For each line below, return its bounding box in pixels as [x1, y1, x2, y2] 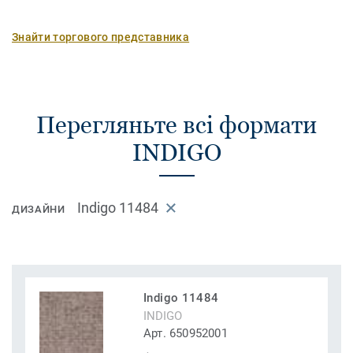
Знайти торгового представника [12, 31, 190, 43]
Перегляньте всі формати [36, 111, 317, 139]
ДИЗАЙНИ [12, 203, 65, 216]
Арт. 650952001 [143, 326, 228, 341]
